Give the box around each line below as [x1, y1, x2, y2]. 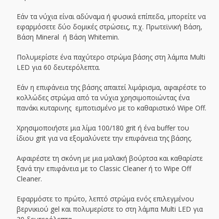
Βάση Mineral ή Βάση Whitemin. [16, 32, 119, 42]
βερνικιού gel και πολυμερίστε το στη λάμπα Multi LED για [16, 204, 203, 214]
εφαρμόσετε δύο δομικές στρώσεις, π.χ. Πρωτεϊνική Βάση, [16, 22, 202, 32]
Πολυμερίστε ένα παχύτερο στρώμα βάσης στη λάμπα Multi [16, 52, 205, 62]
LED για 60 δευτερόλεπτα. [16, 63, 100, 72]
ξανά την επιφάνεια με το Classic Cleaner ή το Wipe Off [16, 164, 191, 174]
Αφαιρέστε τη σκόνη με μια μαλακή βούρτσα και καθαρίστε [16, 153, 203, 163]
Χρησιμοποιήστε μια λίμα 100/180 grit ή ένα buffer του [16, 123, 189, 133]
